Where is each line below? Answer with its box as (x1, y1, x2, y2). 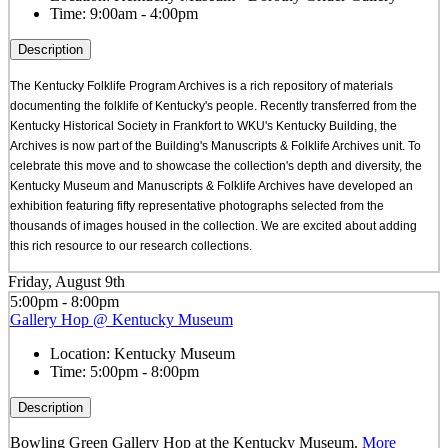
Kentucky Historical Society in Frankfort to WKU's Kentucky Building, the (9, 118, 397, 133)
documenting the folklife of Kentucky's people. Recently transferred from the (9, 98, 417, 113)
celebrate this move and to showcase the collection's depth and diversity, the (9, 158, 422, 173)
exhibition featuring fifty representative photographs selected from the (9, 198, 384, 213)
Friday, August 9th (8, 273, 125, 291)
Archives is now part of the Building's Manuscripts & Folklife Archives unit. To (9, 138, 421, 153)
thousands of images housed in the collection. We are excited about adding (9, 218, 417, 233)
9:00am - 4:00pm (89, 4, 198, 22)
